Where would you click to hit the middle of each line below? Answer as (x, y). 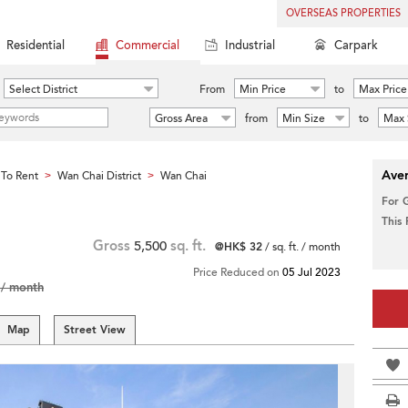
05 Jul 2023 (311, 272)
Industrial (250, 46)
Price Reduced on (238, 272)
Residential (36, 46)
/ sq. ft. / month (301, 247)
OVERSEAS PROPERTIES (343, 13)
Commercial (148, 46)
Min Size (304, 118)
